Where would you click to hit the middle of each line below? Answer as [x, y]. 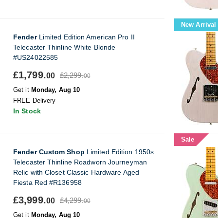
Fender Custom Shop [49, 152]
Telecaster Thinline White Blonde [64, 47]
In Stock [27, 111]
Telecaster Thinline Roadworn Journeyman [80, 162]
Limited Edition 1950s [119, 152]
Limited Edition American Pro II [86, 37]
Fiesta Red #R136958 [47, 182]
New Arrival [199, 25]
